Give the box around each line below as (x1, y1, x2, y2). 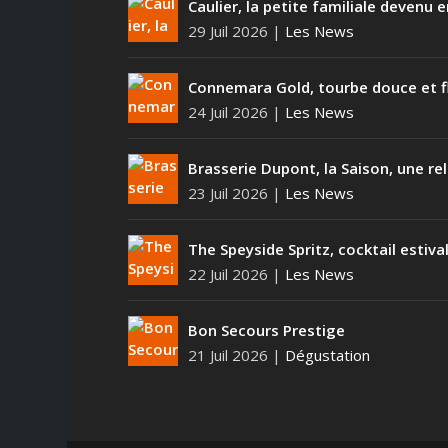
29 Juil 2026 (187, 20, 268, 41)
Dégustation (284, 344, 370, 365)
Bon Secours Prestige (187, 319, 345, 340)
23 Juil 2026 (187, 182, 268, 203)
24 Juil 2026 (187, 101, 268, 122)
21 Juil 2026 (187, 344, 268, 365)
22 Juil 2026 (187, 263, 268, 284)
